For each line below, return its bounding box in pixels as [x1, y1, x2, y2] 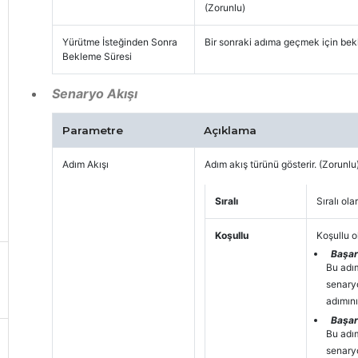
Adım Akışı [62, 157, 109, 170]
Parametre [62, 123, 123, 137]
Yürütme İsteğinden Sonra [62, 35, 177, 48]
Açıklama [203, 123, 257, 137]
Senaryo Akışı [51, 85, 137, 101]
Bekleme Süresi [62, 50, 132, 62]
